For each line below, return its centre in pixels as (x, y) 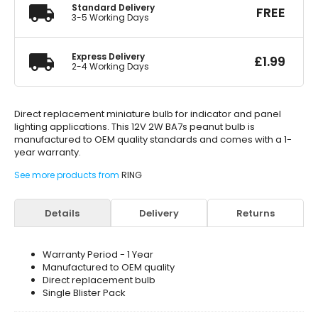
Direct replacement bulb (99, 280)
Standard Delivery (113, 7)
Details (62, 213)
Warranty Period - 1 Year (98, 254)
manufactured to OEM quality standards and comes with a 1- (153, 139)
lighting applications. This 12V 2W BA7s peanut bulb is (135, 127)
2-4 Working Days (110, 66)
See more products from (68, 175)
